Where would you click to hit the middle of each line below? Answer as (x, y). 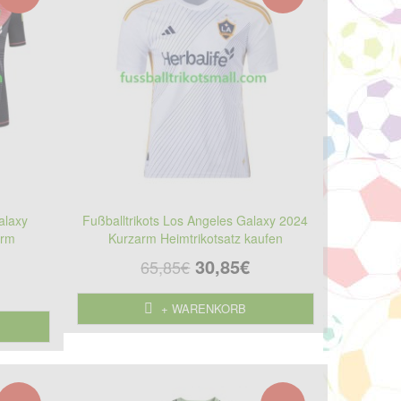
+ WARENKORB (202, 308)
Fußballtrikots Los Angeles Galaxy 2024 (196, 220)
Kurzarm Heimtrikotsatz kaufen (195, 238)
